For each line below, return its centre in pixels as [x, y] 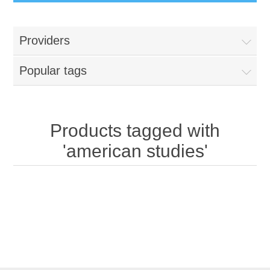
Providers [45, 40]
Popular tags [53, 71]
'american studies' [135, 151]
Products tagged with [135, 130]
